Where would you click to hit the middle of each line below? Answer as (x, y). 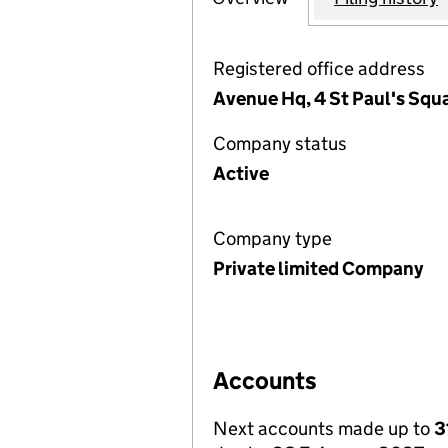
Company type (272, 238)
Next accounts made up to (323, 428)
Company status (280, 143)
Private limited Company (318, 268)
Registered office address (319, 68)
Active (241, 173)
